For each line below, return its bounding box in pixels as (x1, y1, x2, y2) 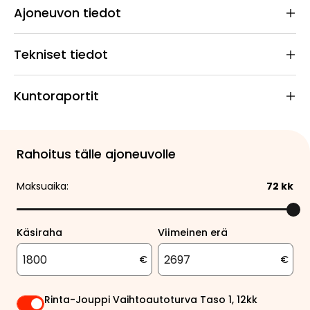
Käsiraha (17, 226, 62, 239)
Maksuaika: (17, 179, 69, 193)
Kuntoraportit (14, 87, 99, 104)
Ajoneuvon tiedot (14, 4, 121, 21)
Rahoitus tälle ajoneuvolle (17, 145, 176, 163)
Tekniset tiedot (14, 46, 108, 63)
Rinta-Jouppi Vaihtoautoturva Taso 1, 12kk (44, 293, 257, 307)
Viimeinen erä (158, 226, 228, 239)
